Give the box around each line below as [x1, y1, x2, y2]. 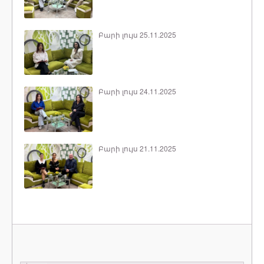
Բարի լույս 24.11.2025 [98, 86, 176, 97]
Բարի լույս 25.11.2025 [98, 29, 176, 40]
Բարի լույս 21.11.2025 [98, 143, 176, 153]
